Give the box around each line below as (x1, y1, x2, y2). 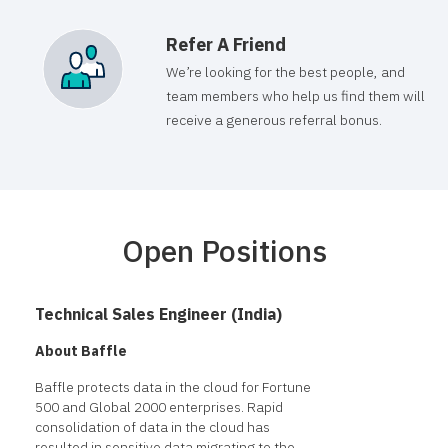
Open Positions (121, 231, 327, 271)
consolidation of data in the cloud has (35, 418, 270, 437)
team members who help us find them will (166, 87, 425, 106)
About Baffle (35, 342, 127, 361)
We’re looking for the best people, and (166, 63, 405, 82)
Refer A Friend (166, 33, 286, 57)
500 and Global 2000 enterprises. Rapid (35, 398, 283, 417)
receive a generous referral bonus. (166, 111, 382, 130)
